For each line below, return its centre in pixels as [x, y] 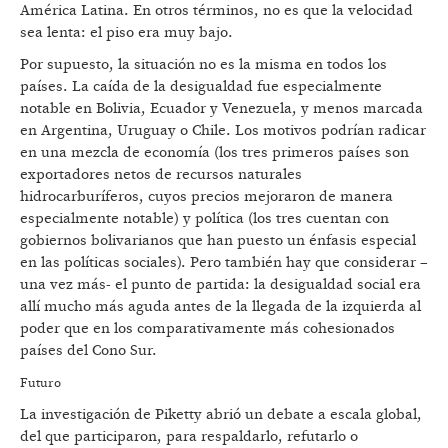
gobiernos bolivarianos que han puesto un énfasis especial [218, 241]
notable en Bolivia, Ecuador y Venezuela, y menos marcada [221, 109]
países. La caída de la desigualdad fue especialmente [201, 87]
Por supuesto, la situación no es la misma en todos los [203, 65]
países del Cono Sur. [88, 351]
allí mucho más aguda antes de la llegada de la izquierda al [220, 307]
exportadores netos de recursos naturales [161, 175]
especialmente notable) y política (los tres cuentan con [204, 219]
